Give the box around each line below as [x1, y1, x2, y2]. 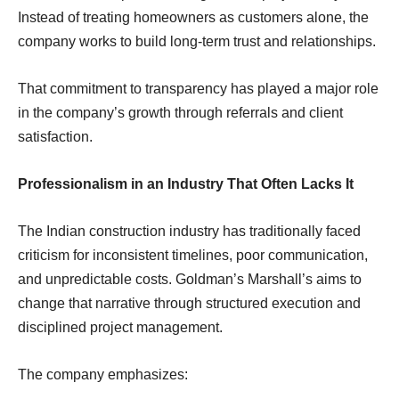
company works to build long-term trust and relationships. [18, 33, 376, 49]
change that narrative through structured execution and [18, 295, 361, 311]
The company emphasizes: [18, 366, 188, 382]
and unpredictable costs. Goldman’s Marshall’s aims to [18, 271, 362, 287]
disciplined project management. [18, 319, 223, 335]
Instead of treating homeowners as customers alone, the [18, 9, 369, 25]
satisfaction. [18, 128, 93, 144]
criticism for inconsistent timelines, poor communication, [18, 247, 368, 263]
